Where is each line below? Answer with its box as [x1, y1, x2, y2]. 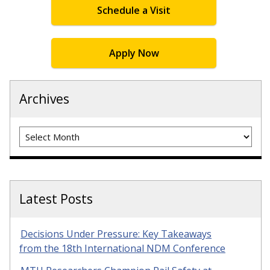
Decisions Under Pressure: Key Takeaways [20, 227, 212, 241]
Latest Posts [19, 190, 93, 208]
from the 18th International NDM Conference [19, 242, 225, 256]
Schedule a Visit [97, 4, 171, 17]
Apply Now [108, 46, 159, 60]
